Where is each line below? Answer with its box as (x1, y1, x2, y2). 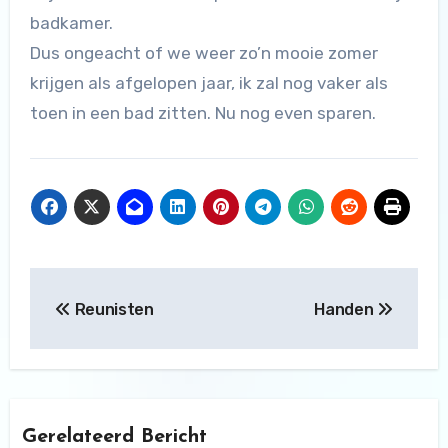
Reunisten (70, 299, 154, 319)
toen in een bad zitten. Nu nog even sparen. (29, 103, 376, 124)
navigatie (28, 311, 171, 344)
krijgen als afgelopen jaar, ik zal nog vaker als (29, 73, 388, 94)
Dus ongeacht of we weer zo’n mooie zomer (29, 43, 378, 64)
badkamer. (29, 13, 113, 34)
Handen (314, 299, 378, 319)
